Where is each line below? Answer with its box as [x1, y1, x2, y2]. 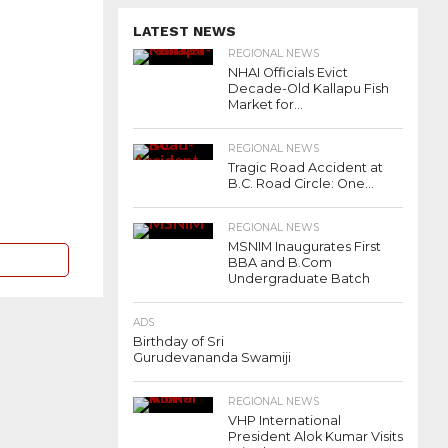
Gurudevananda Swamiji [133, 350, 291, 366]
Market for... [228, 97, 303, 113]
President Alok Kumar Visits [228, 429, 403, 445]
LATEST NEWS [133, 23, 236, 40]
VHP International [228, 413, 341, 429]
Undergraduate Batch [228, 271, 370, 287]
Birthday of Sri [133, 334, 224, 350]
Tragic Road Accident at [228, 160, 383, 176]
